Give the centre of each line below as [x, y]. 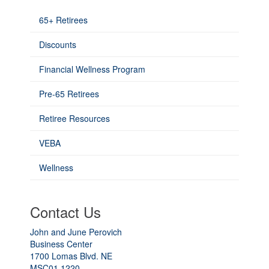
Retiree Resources [74, 118]
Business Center [61, 244]
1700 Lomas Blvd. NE [71, 256]
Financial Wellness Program [92, 69]
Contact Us [65, 212]
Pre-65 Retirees [69, 94]
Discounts [58, 44]
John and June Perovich [76, 232]
